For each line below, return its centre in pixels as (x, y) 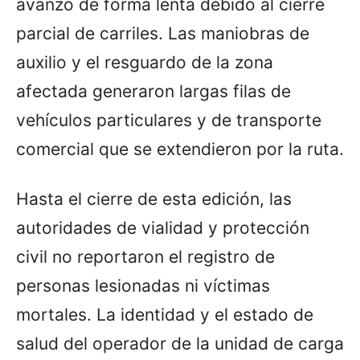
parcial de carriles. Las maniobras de (163, 33)
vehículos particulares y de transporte (169, 120)
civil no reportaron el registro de (145, 256)
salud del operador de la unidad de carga (180, 343)
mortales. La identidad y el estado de (165, 314)
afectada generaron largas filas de (153, 91)
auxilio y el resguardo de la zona (145, 62)
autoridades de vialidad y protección (163, 227)
